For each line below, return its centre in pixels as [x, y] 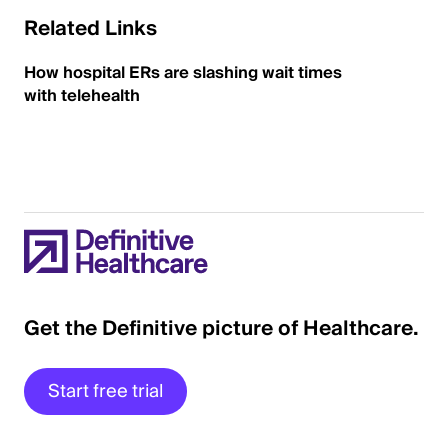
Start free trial [105, 392]
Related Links [90, 29]
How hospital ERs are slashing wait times [183, 73]
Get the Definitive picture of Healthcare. [221, 329]
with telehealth [84, 96]
